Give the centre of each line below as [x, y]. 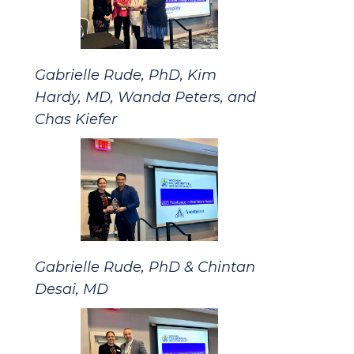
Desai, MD [72, 289]
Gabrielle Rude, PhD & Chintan [145, 267]
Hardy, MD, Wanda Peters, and [145, 97]
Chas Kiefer [76, 119]
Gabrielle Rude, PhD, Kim [126, 75]
